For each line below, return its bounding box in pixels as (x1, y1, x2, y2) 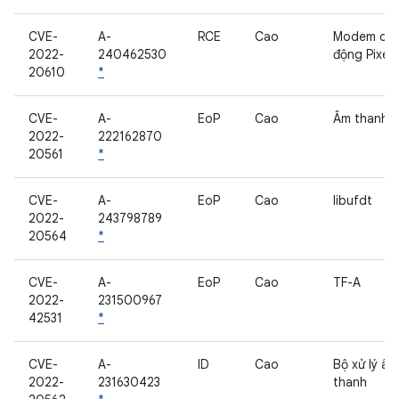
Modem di (333, 28, 390, 45)
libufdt (333, 192, 372, 208)
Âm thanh (333, 110, 388, 126)
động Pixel (333, 46, 392, 62)
